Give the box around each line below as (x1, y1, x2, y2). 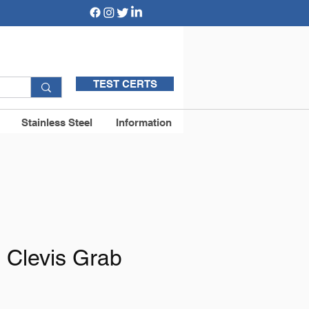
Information (116, 117, 172, 128)
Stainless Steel (21, 117, 92, 128)
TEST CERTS (92, 78, 157, 90)
